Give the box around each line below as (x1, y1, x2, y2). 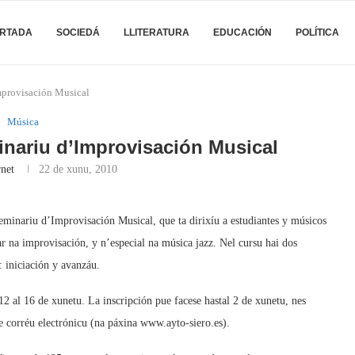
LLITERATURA (124, 27, 189, 38)
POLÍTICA (296, 27, 339, 38)
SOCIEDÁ (56, 27, 100, 38)
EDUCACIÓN (213, 27, 272, 38)
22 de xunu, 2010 (39, 163, 118, 175)
